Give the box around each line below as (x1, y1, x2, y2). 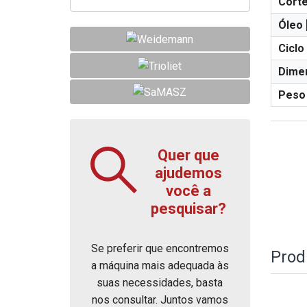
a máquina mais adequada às (90, 258, 229, 272)
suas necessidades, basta (97, 275, 223, 289)
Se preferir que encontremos (90, 241, 229, 255)
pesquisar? (150, 199, 226, 217)
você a (165, 182, 211, 199)
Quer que (157, 146, 219, 164)
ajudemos (154, 164, 222, 182)
